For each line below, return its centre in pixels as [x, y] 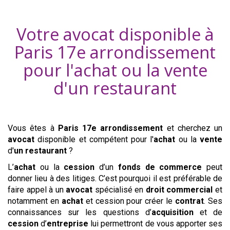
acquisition [172, 213]
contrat [190, 201]
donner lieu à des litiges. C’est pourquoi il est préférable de [115, 179]
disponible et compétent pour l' [94, 140]
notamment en [35, 201]
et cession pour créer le [129, 201]
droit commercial [179, 190]
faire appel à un [37, 190]
